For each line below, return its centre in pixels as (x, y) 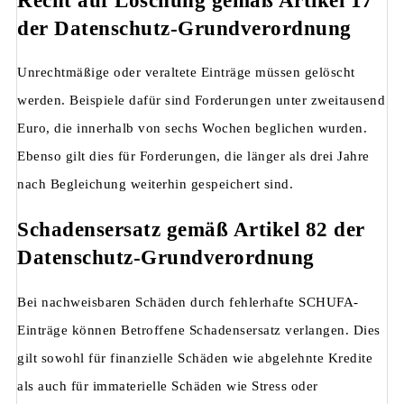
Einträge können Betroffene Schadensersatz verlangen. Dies (199, 330)
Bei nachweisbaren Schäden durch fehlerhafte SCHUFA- (188, 302)
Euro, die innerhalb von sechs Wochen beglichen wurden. (192, 129)
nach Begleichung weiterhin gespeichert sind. (155, 184)
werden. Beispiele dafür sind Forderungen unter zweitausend (201, 101)
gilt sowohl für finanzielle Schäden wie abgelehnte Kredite (195, 358)
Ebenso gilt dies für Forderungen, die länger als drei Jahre (193, 156)
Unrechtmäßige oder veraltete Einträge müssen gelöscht (186, 73)
